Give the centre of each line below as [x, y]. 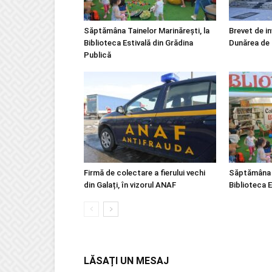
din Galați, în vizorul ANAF [130, 185]
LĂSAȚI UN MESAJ [126, 261]
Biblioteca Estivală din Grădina [138, 43]
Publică [97, 55]
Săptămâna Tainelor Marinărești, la [147, 31]
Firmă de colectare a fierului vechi [144, 173]
